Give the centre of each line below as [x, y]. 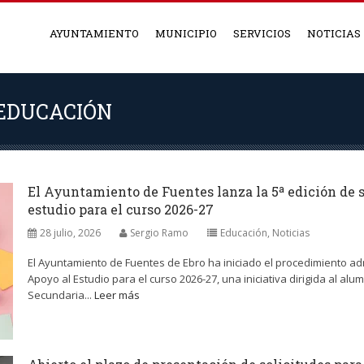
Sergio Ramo [159, 233]
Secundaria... [61, 295]
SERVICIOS [262, 33]
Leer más [117, 295]
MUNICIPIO [186, 33]
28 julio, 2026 [70, 233]
